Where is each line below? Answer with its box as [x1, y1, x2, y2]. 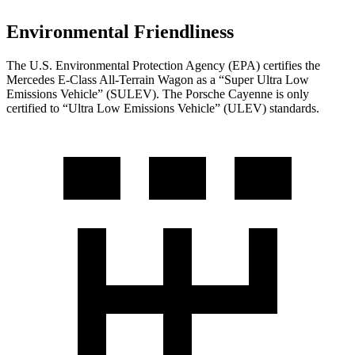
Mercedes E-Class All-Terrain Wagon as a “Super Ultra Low [6, 72, 309, 86]
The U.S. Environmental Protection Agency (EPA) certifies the [6, 58, 320, 72]
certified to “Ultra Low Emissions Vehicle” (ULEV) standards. [6, 101, 319, 115]
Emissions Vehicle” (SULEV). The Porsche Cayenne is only [6, 86, 309, 101]
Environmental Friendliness [6, 21, 234, 43]
